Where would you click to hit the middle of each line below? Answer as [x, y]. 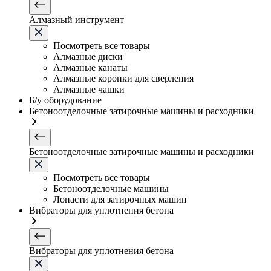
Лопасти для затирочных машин [120, 199]
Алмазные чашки [89, 89]
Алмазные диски [88, 57]
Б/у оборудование [65, 100]
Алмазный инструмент [77, 20]
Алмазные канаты [90, 67]
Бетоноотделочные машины [111, 188]
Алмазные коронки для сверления [123, 78]
